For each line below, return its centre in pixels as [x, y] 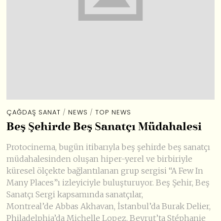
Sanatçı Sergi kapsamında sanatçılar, [75, 194]
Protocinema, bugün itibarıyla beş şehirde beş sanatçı [109, 147]
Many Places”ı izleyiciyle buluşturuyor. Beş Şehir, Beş [108, 182]
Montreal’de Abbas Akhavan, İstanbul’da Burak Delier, [109, 206]
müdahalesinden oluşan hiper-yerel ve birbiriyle [100, 159]
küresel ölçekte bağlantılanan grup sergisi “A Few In [105, 170]
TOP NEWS [113, 112]
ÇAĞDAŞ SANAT [34, 112]
